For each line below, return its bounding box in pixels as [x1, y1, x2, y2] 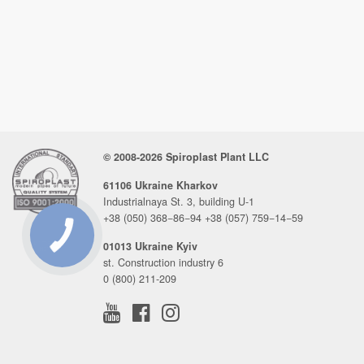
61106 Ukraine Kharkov [103, 178, 218, 193]
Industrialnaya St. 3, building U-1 [103, 194, 254, 209]
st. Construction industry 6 [103, 255, 223, 270]
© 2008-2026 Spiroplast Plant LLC [103, 149, 269, 164]
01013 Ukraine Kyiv [103, 239, 197, 253]
